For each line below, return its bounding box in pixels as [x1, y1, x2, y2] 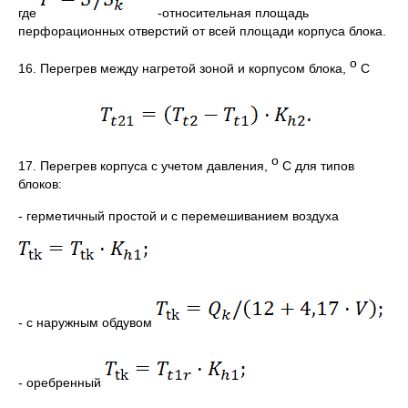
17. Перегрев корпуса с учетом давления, [18, 158, 271, 173]
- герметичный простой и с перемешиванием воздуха [18, 208, 339, 223]
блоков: [18, 176, 62, 191]
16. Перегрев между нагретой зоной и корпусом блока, [18, 61, 350, 76]
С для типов [279, 158, 354, 173]
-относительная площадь [154, 5, 309, 21]
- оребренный [18, 374, 105, 390]
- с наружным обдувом [18, 314, 156, 330]
